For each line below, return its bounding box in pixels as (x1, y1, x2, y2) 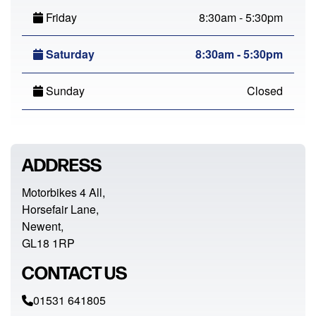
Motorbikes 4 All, (22, 183, 105, 200)
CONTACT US (22, 259, 127, 284)
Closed (247, 83, 283, 99)
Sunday (43, 83, 85, 99)
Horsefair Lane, (22, 200, 99, 217)
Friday (43, 8, 77, 25)
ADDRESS (22, 151, 102, 176)
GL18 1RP (22, 234, 75, 251)
